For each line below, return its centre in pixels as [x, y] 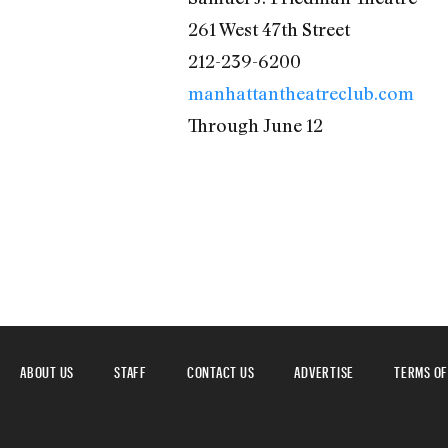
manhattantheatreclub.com [300, 92]
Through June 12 [255, 124]
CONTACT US [220, 370]
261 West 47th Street [268, 28]
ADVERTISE [324, 370]
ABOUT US [47, 370]
